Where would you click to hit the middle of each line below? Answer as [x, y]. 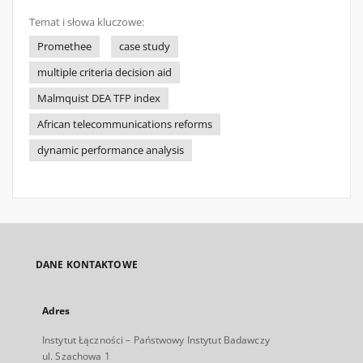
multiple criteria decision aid [105, 73]
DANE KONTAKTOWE [87, 265]
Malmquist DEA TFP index [99, 98]
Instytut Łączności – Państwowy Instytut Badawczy [156, 340]
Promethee [64, 47]
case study [145, 47]
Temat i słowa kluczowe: [87, 22]
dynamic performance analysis [111, 150]
